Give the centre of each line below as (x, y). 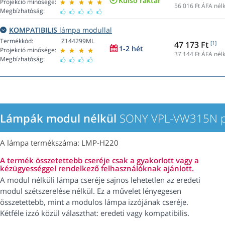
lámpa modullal (85, 30)
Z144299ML (78, 41)
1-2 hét (131, 49)
